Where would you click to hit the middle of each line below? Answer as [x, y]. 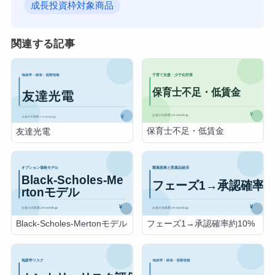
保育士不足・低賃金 [186, 131]
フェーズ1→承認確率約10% [201, 224]
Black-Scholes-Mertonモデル [72, 224]
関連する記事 [43, 44]
